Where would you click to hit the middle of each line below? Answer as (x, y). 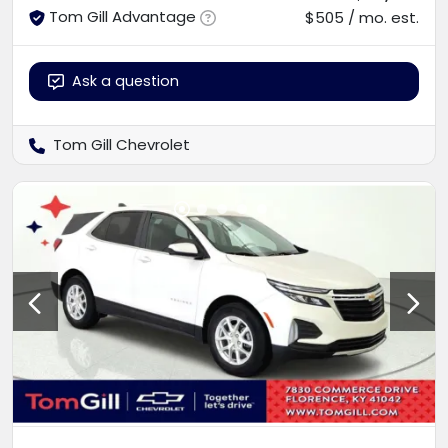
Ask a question (125, 80)
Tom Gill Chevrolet (121, 144)
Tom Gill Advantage (122, 16)
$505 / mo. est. (362, 17)
